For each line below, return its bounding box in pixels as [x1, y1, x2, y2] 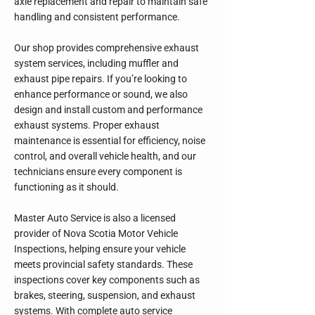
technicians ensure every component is [14, 166, 182, 177]
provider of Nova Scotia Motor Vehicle [14, 228, 178, 239]
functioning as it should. [14, 181, 119, 193]
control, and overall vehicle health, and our [14, 150, 196, 162]
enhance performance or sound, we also [14, 89, 188, 100]
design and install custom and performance [14, 104, 202, 115]
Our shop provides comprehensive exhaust [14, 42, 199, 53]
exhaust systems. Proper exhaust [14, 120, 160, 131]
